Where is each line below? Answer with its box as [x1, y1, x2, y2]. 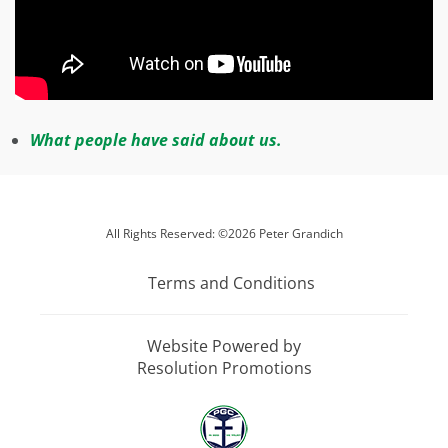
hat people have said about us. [44, 128, 282, 151]
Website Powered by [147, 334, 301, 357]
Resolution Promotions [136, 356, 312, 379]
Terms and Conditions [148, 271, 315, 294]
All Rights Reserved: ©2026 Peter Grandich [105, 224, 343, 242]
